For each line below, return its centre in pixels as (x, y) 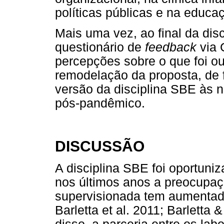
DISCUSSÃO (100, 146)
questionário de (100, 47)
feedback (171, 47)
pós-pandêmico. (100, 103)
